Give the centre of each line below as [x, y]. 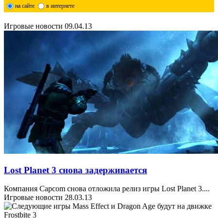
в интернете [60, 6]
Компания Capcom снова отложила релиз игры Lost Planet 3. [104, 189]
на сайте [25, 6]
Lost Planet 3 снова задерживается [75, 170]
